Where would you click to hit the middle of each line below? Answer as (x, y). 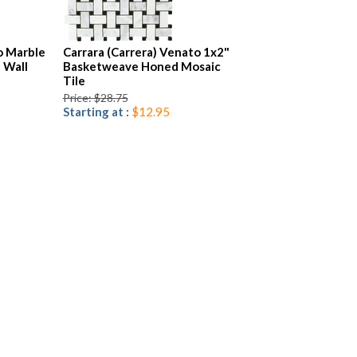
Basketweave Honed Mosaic (141, 66)
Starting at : (97, 112)
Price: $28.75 (95, 98)
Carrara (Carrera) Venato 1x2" (146, 52)
